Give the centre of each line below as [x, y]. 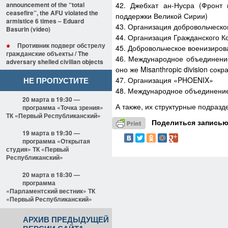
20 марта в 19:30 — [51, 99]
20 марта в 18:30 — [51, 175]
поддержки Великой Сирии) [162, 16]
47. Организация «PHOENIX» [164, 80]
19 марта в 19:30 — [51, 133]
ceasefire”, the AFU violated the [52, 13]
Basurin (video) [28, 29]
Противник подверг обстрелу [61, 45]
